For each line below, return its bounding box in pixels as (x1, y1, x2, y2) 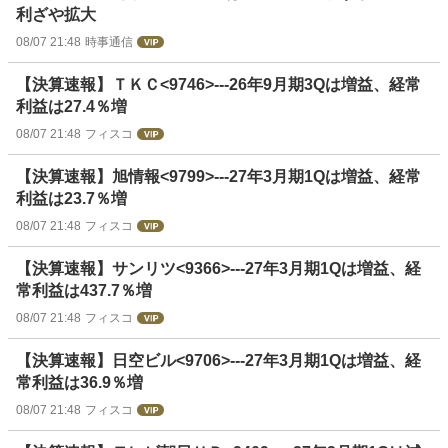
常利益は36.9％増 (16, 374, 143, 392)
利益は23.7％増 (16, 190, 127, 208)
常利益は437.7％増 (16, 282, 152, 300)
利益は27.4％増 (16, 98, 127, 116)
